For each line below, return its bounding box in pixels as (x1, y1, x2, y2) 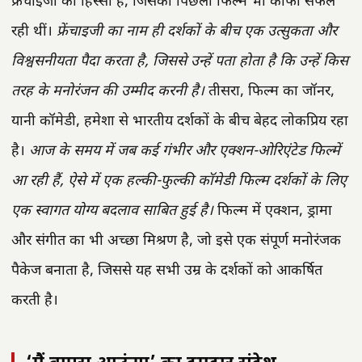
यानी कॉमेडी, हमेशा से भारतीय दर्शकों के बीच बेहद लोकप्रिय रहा (11, 112, 348, 132)
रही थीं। (11, 23, 57, 42)
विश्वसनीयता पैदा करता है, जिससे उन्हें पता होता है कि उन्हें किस (11, 53, 348, 72)
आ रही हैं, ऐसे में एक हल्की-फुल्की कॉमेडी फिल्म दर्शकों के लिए (11, 172, 347, 192)
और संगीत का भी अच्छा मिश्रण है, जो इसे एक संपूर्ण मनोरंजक (11, 232, 341, 251)
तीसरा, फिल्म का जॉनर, (204, 82, 335, 102)
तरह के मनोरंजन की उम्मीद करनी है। (11, 82, 204, 102)
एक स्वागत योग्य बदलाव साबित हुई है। (11, 202, 213, 221)
